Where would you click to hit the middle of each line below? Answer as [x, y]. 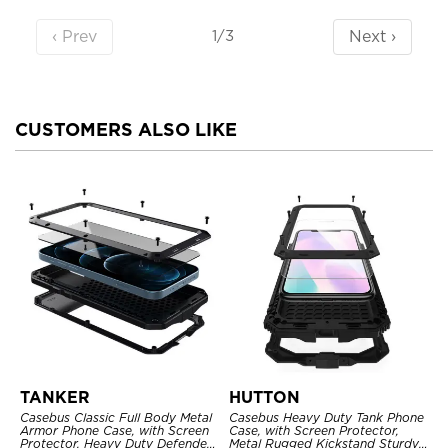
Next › [373, 36]
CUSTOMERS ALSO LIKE [126, 129]
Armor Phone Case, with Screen [114, 430]
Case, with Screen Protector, [314, 430]
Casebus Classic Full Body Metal [116, 417]
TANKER [55, 397]
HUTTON [264, 397]
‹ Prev [74, 36]
